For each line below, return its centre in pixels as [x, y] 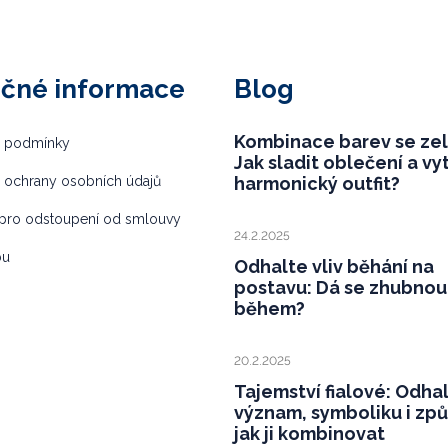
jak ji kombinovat [309, 433]
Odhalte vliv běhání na [334, 266]
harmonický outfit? [317, 183]
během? [269, 308]
